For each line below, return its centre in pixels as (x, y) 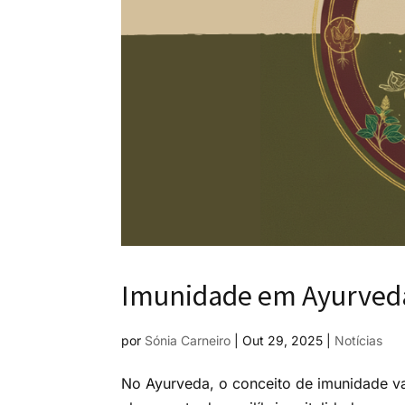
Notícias (359, 340)
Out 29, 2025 (283, 340)
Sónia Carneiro (188, 340)
